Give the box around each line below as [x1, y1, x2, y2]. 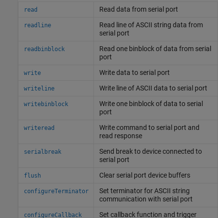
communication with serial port [99, 195, 193, 203]
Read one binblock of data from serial [99, 44, 211, 53]
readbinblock [23, 45, 65, 53]
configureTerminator [23, 187, 89, 195]
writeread [23, 124, 54, 131]
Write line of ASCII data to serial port [99, 84, 207, 92]
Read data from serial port [99, 5, 178, 13]
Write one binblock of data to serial [99, 99, 203, 108]
